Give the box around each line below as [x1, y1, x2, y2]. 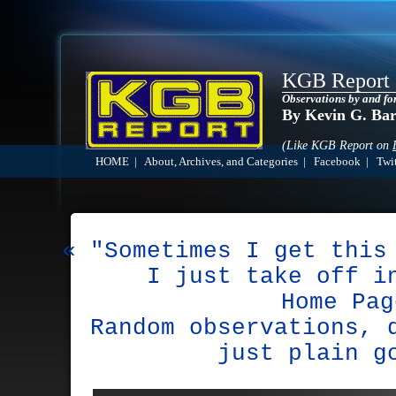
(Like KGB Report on [282, 139, 392, 152]
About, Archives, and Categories [144, 156, 298, 168]
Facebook [314, 156, 361, 168]
